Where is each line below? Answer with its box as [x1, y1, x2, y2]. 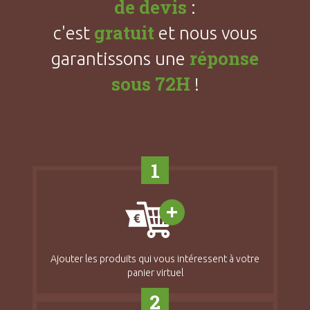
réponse [190, 46, 259, 71]
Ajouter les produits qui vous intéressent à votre [51, 253, 259, 265]
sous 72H [111, 72, 190, 96]
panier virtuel [127, 267, 183, 279]
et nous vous [154, 23, 257, 44]
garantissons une [51, 48, 190, 69]
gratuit [93, 21, 154, 45]
